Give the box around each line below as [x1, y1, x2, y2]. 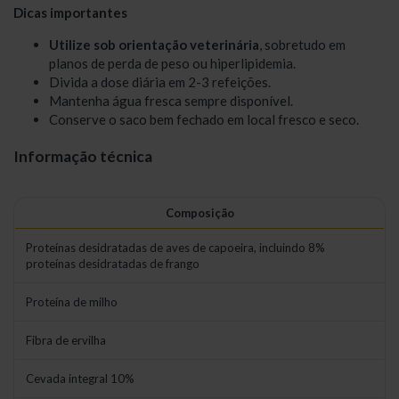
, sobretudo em [259, 37, 346, 53]
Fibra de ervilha [26, 333, 106, 348]
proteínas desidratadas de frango [26, 256, 199, 272]
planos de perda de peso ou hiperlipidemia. [49, 55, 296, 72]
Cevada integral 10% [26, 371, 134, 387]
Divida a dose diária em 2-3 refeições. [49, 74, 271, 91]
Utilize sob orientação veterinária [49, 37, 259, 53]
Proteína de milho [26, 295, 118, 310]
